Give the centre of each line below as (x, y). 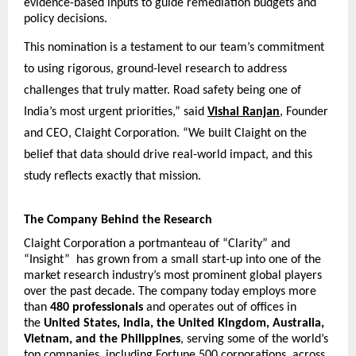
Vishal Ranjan (244, 112)
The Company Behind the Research (118, 221)
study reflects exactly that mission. (112, 177)
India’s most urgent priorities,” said (114, 112)
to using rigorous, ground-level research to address (155, 70)
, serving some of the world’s (254, 340)
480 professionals (97, 308)
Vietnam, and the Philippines (102, 340)
